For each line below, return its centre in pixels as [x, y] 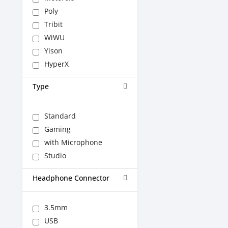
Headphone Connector [71, 178]
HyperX [56, 64]
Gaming [58, 129]
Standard [60, 116]
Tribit [53, 24]
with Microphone [73, 142]
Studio [55, 155]
